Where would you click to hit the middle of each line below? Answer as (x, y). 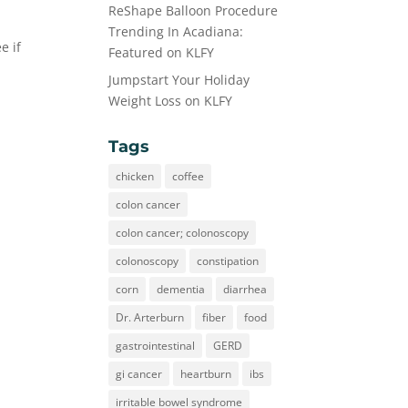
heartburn (206, 374)
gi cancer (139, 374)
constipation (228, 261)
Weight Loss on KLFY (171, 101)
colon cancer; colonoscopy (183, 233)
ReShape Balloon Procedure (194, 10)
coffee (189, 176)
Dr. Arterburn (150, 317)
